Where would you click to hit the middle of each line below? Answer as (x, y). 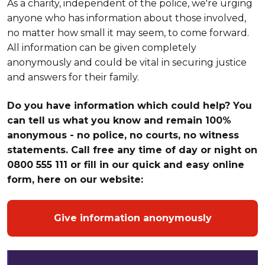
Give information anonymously (132, 218)
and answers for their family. (75, 77)
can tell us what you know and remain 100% (119, 120)
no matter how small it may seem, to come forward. (128, 33)
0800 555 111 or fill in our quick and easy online (126, 164)
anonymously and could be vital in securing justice (127, 63)
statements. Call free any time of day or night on (132, 150)
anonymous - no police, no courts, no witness (123, 135)
